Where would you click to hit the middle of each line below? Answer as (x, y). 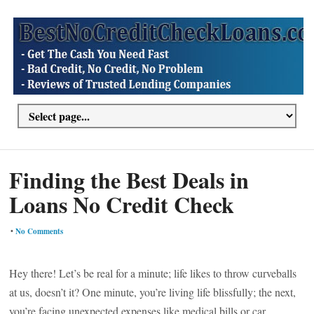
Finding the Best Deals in (129, 180)
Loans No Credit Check (122, 204)
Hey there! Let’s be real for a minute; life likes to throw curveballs (153, 273)
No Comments (40, 231)
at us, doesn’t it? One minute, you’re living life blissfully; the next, (153, 292)
